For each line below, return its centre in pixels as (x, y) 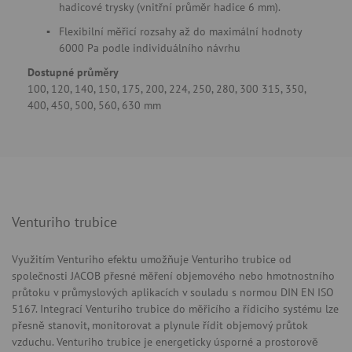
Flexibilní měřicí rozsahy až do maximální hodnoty (180, 31)
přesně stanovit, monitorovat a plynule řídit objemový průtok (160, 325)
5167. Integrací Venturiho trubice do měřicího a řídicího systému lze (175, 309)
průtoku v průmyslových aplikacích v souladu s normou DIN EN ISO (173, 292)
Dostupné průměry (73, 72)
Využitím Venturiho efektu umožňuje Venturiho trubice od (152, 259)
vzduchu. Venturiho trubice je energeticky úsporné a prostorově (165, 342)
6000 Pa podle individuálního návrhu (150, 48)
